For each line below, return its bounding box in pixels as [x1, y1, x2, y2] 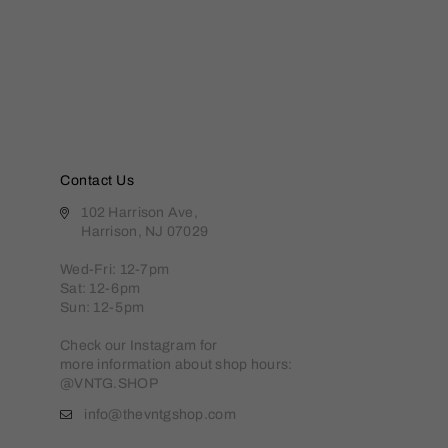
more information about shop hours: [60, 357, 293, 372]
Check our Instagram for [60, 338, 218, 353]
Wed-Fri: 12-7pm [60, 262, 170, 277]
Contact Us [60, 173, 134, 188]
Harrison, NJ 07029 [81, 224, 209, 239]
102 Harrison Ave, [81, 205, 199, 220]
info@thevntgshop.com [84, 407, 236, 422]
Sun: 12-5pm [60, 300, 145, 315]
